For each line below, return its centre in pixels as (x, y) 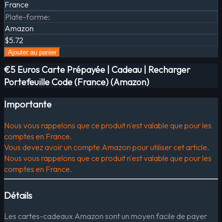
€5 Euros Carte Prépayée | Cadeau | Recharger (97, 70)
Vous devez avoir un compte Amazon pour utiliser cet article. (107, 147)
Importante (28, 104)
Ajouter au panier (32, 53)
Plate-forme (27, 17)
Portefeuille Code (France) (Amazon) (77, 82)
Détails (18, 195)
